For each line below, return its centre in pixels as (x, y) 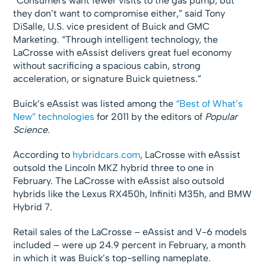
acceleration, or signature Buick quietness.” (107, 79)
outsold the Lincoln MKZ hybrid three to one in (114, 168)
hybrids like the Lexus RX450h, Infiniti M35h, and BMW (133, 194)
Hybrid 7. (33, 207)
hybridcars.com (107, 155)
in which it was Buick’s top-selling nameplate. (112, 258)
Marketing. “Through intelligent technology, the (116, 40)
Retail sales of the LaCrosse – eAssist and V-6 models (130, 232)
